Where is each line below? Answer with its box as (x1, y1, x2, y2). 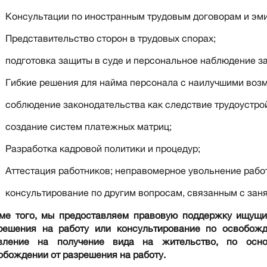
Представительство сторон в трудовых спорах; (5, 33, 216, 44)
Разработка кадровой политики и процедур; (5, 143, 200, 154)
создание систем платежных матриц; (5, 121, 172, 132)
